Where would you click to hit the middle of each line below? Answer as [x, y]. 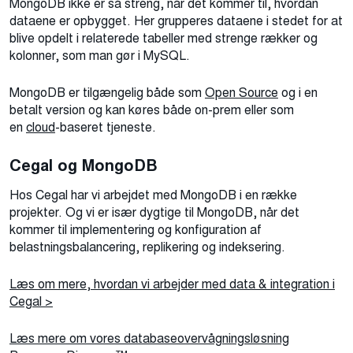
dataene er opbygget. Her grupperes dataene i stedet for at [176, 21]
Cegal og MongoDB [84, 166]
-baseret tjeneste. [106, 128]
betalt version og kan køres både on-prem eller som [152, 110]
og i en [299, 93]
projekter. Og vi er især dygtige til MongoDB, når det [154, 213]
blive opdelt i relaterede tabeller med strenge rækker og [163, 39]
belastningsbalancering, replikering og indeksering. [147, 247]
